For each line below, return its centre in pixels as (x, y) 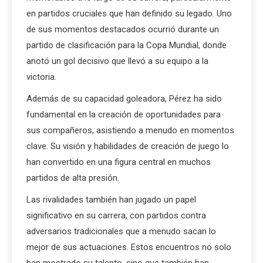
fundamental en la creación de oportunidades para (124, 114)
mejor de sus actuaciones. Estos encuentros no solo (129, 247)
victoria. (41, 77)
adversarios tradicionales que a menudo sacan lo (121, 231)
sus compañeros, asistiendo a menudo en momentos (130, 130)
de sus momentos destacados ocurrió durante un (123, 29)
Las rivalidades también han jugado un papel (111, 199)
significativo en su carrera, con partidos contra (116, 215)
